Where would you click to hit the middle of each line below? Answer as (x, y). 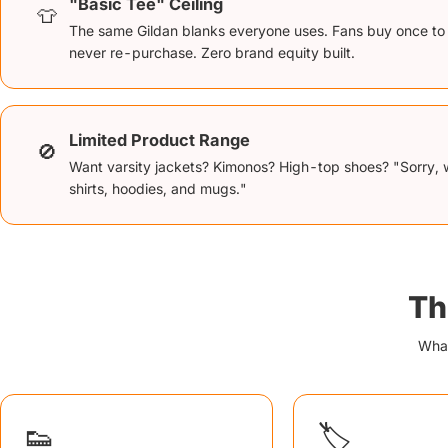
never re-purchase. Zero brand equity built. (212, 52)
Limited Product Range (159, 140)
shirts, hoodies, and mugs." (158, 188)
